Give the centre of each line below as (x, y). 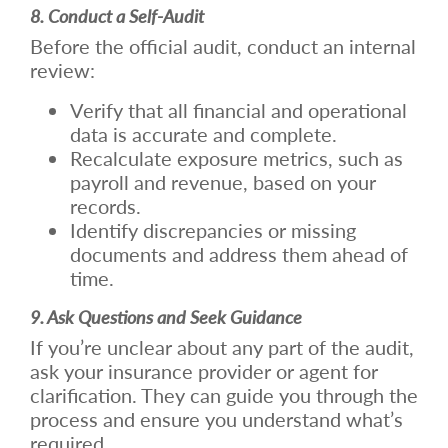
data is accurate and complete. (203, 133)
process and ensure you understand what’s (216, 418)
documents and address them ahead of (239, 253)
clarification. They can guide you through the (224, 394)
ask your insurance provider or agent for (204, 370)
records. (105, 205)
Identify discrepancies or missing (213, 229)
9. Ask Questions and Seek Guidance (166, 316)
